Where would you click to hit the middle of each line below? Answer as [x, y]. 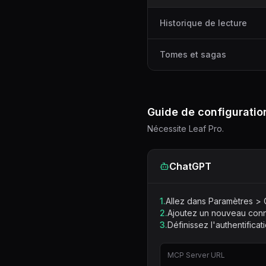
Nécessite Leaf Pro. [186, 129]
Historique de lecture [203, 23]
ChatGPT [190, 166]
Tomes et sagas [193, 54]
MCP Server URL [196, 255]
